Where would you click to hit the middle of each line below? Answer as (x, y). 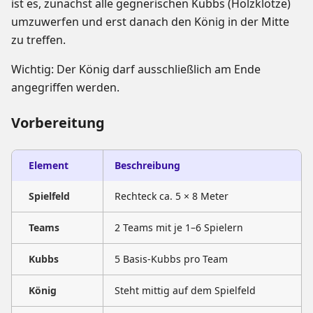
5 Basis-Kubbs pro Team (171, 259)
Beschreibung (147, 166)
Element (49, 166)
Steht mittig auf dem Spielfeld (185, 291)
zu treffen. (38, 40)
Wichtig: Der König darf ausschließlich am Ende (136, 70)
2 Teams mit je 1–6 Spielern (179, 228)
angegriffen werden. (65, 88)
